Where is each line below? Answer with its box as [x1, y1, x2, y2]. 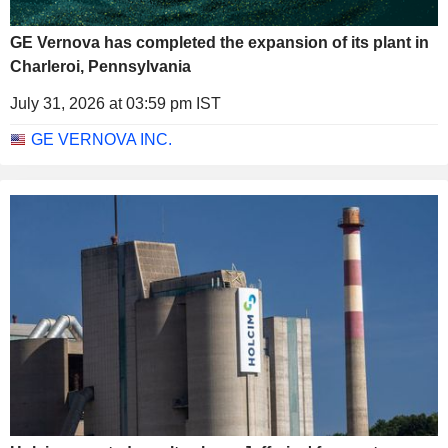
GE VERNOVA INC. [31, 130, 172, 148]
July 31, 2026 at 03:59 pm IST [10, 94, 221, 112]
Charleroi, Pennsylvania [10, 57, 191, 75]
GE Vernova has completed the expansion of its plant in [10, 33, 429, 51]
